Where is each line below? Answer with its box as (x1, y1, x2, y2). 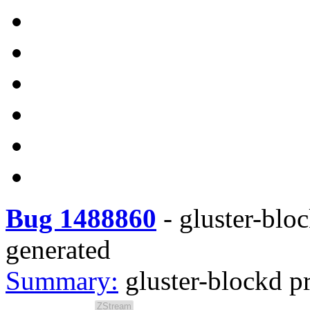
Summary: (6, 266, 118, 295)
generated (6, 235, 111, 264)
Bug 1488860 (6, 203, 156, 233)
